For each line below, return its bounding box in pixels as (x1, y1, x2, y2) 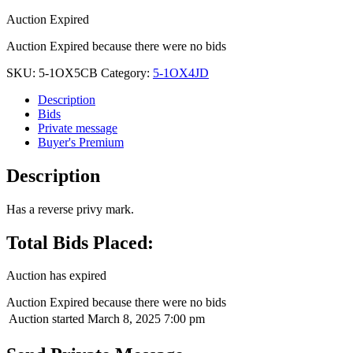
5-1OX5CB (39, 65, 98, 80)
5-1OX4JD (153, 65, 209, 80)
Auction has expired (6, 269, 106, 283)
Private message (38, 121, 117, 135)
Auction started (9, 312, 84, 326)
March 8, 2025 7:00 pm (87, 312, 205, 326)
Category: (101, 65, 153, 80)
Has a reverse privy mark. (6, 202, 134, 216)
